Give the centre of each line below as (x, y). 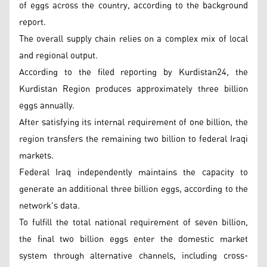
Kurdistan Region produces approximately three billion (133, 89)
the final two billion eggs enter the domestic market (133, 239)
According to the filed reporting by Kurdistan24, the (133, 72)
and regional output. (58, 55)
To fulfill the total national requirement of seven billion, (133, 222)
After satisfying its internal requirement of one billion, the (133, 122)
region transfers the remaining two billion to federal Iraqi (133, 139)
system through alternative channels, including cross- (133, 256)
